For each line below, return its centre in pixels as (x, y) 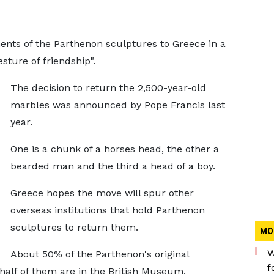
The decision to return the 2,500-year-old (108, 88)
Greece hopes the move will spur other (102, 193)
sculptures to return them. (74, 227)
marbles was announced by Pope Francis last (117, 105)
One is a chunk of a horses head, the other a (114, 149)
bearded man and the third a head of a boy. (113, 166)
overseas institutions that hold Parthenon (107, 210)
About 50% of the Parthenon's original (99, 254)
